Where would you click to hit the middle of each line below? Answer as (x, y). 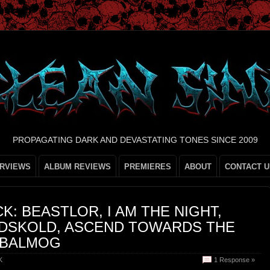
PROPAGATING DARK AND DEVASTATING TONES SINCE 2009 (135, 140)
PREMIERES (148, 167)
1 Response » (234, 260)
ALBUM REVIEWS (77, 167)
